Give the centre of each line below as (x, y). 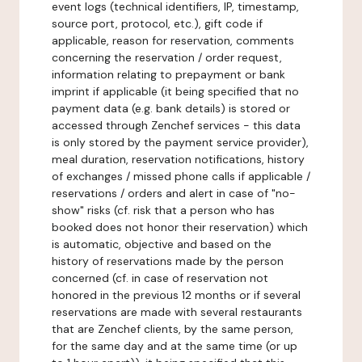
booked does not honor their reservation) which (180, 227)
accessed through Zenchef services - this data (176, 125)
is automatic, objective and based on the (162, 244)
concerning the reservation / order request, (167, 57)
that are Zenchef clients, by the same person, (173, 329)
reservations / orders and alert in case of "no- (174, 193)
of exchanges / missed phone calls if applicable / (181, 176)
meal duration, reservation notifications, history (178, 159)
